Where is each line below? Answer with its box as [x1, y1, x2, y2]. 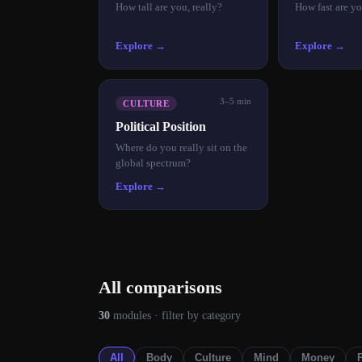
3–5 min [220, 96, 252, 107]
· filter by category [151, 309, 241, 322]
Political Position [116, 120, 206, 134]
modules [110, 309, 151, 322]
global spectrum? [116, 157, 191, 170]
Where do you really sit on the [116, 141, 247, 154]
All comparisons [99, 276, 222, 297]
